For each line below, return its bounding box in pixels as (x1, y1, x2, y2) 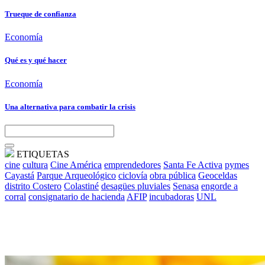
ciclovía (118, 170, 147, 180)
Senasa (173, 180, 199, 191)
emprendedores (104, 159, 161, 170)
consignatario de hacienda (28, 191, 125, 202)
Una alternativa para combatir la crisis (5, 102, 135, 111)
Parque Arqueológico (37, 170, 116, 180)
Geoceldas (198, 170, 237, 180)
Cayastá (5, 170, 34, 180)
